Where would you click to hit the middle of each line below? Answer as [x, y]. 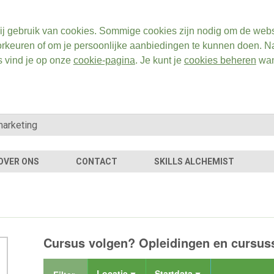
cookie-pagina [104, 60]
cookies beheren [220, 60]
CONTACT [97, 161]
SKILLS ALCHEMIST [194, 161]
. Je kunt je [159, 60]
